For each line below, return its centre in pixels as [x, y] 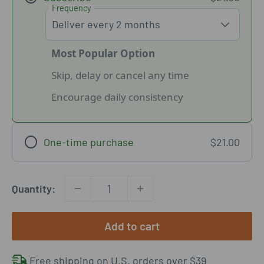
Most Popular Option [103, 53]
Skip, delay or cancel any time [120, 75]
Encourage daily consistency [117, 97]
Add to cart [132, 226]
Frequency [71, 8]
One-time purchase [89, 142]
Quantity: [34, 188]
